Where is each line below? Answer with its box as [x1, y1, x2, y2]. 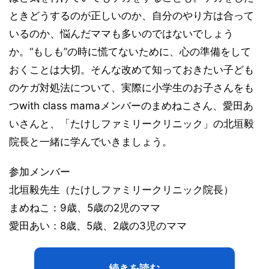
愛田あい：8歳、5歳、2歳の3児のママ [9, 219, 187, 232]
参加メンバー [9, 165, 70, 178]
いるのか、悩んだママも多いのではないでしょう [9, 27, 234, 40]
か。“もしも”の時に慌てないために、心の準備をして [9, 45, 251, 58]
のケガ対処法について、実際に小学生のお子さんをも [9, 81, 254, 94]
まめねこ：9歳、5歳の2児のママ [9, 201, 160, 214]
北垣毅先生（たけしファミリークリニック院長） [9, 183, 234, 196]
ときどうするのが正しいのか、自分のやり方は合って [9, 9, 254, 22]
